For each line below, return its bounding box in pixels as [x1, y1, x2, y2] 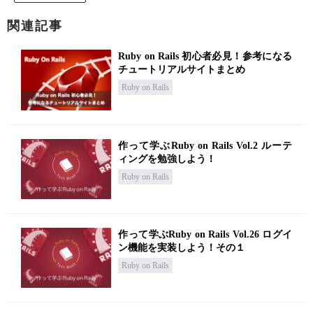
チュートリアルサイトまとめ [118, 64, 246, 75]
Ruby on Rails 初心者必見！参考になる [118, 51, 292, 62]
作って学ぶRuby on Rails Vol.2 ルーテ [118, 140, 292, 151]
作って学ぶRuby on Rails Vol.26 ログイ [118, 228, 292, 240]
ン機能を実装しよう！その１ [118, 242, 246, 253]
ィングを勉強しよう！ [118, 153, 217, 164]
